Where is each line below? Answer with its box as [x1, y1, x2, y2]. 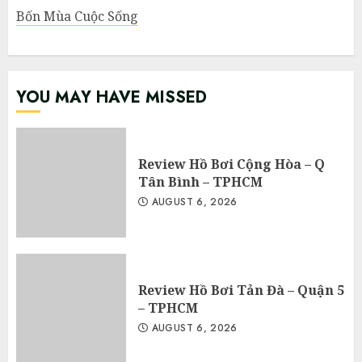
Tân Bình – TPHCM [138, 172, 263, 191]
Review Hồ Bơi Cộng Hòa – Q [138, 154, 325, 173]
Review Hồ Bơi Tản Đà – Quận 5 [138, 280, 344, 299]
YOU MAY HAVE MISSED [16, 85, 207, 109]
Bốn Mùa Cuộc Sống [16, 6, 138, 25]
